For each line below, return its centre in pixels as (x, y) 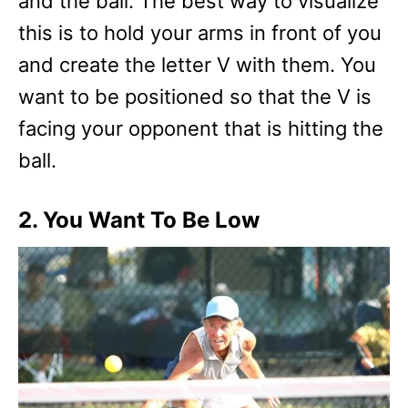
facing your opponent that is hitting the (201, 128)
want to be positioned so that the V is (195, 97)
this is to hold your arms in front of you (200, 33)
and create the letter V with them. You (197, 65)
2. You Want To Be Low (139, 220)
